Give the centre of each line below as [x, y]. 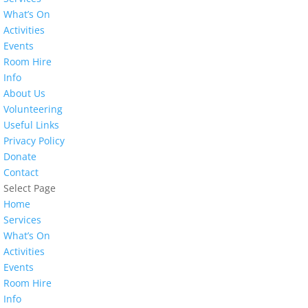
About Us [25, 93]
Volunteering [33, 109]
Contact [21, 172]
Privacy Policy [34, 141]
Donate [20, 156]
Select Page [30, 188]
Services [23, 220]
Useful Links [32, 125]
